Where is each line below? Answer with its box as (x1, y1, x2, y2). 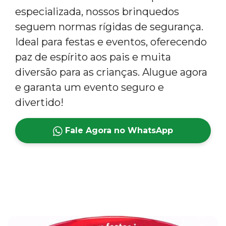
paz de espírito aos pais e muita (15, 51, 171, 63)
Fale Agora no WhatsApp (63, 126, 174, 135)
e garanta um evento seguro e (15, 81, 164, 93)
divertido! (15, 96, 64, 108)
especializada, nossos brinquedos (15, 6, 179, 18)
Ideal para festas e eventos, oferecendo (15, 36, 207, 48)
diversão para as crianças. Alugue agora (15, 66, 207, 78)
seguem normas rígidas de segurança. (15, 21, 203, 33)
